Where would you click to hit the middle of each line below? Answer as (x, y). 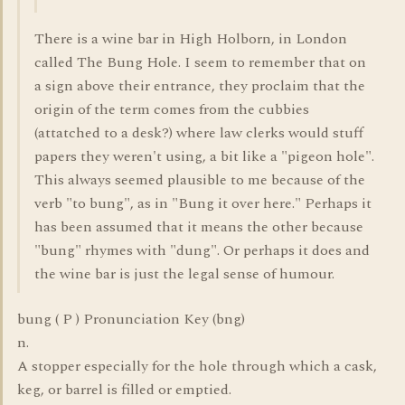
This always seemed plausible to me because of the (200, 180)
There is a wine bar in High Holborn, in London (191, 39)
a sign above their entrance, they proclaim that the (200, 86)
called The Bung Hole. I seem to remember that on (200, 62)
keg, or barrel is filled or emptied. (124, 390)
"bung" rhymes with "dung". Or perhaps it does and (202, 250)
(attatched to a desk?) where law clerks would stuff (199, 133)
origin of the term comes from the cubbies (172, 109)
